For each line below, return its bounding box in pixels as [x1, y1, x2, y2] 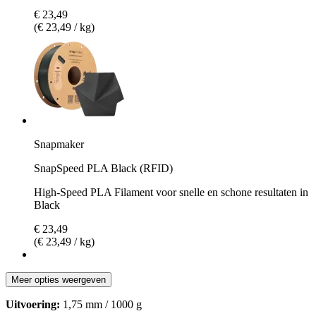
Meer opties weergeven [11, 274, 106, 285]
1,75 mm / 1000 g [60, 298, 142, 310]
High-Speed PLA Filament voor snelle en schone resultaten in [34, 186, 308, 198]
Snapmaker [34, 138, 84, 150]
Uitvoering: [6, 298, 60, 310]
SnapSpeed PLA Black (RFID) [34, 162, 173, 174]
